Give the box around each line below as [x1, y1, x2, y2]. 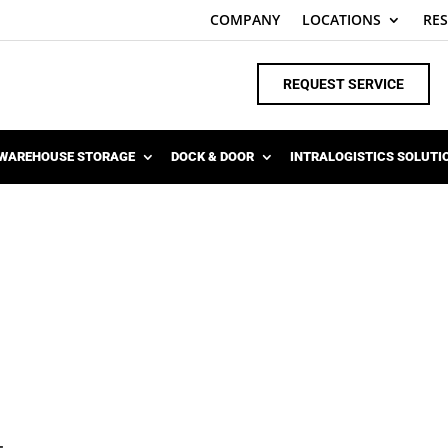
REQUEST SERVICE [282, 75, 404, 92]
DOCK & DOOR [171, 149, 255, 165]
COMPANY [209, 10, 280, 29]
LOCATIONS [301, 10, 381, 29]
